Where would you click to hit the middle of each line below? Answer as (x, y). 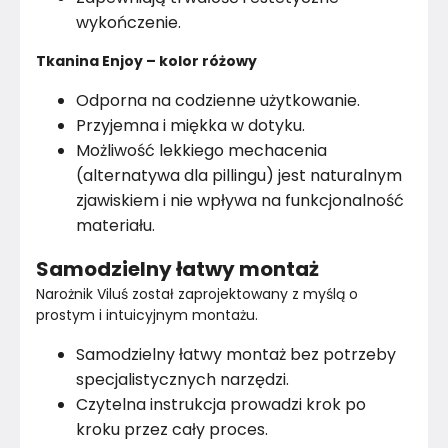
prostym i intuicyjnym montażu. (147, 315)
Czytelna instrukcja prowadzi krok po (221, 404)
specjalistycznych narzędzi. (182, 379)
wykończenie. (128, 22)
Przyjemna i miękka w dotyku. (190, 125)
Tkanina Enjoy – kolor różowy (146, 61)
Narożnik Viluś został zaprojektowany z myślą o (199, 294)
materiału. (115, 225)
